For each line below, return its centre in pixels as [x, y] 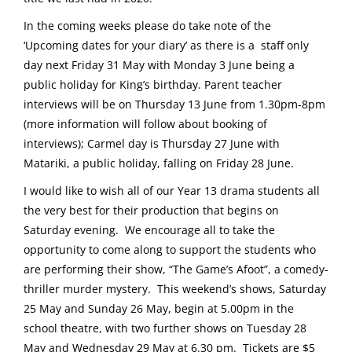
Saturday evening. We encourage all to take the [149, 230]
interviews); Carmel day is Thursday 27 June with [152, 144]
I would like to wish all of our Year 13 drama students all [172, 191]
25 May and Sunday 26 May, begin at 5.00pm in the [159, 309]
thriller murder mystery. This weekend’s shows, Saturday [175, 289]
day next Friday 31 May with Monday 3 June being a [159, 65]
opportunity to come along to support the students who [170, 250]
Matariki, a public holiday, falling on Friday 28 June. [159, 163]
